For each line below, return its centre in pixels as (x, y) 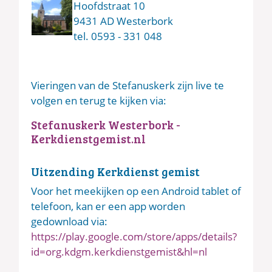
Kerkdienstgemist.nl (88, 139)
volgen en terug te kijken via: (100, 101)
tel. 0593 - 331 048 (118, 36)
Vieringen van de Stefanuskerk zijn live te (127, 86)
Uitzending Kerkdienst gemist (117, 172)
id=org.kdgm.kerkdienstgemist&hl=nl (119, 252)
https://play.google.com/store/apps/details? (134, 237)
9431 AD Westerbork (123, 21)
